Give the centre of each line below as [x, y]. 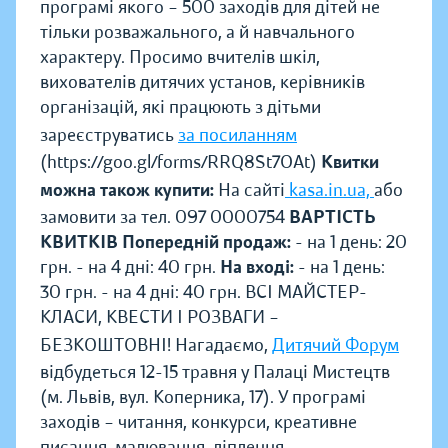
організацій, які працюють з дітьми [180, 106]
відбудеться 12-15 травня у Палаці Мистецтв [215, 371]
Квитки [350, 161]
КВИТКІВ [79, 241]
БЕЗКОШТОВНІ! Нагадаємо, [156, 344]
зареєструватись [109, 134]
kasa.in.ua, [329, 189]
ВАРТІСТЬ [332, 216]
